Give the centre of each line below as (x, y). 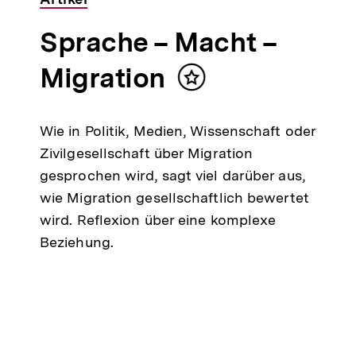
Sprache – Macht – (158, 43)
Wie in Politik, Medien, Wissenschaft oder (178, 131)
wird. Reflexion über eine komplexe (158, 220)
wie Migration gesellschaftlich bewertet (174, 198)
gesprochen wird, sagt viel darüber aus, (172, 176)
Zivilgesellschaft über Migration (146, 153)
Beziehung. (76, 242)
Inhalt (211, 84)
